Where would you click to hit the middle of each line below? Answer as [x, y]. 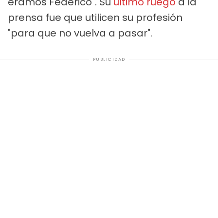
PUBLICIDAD [109, 59]
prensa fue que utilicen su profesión [95, 17]
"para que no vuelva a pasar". [80, 33]
